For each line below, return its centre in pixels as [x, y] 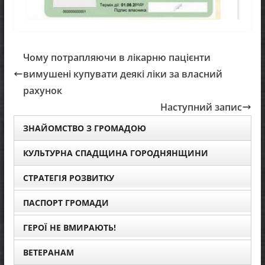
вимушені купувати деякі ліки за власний [122, 74]
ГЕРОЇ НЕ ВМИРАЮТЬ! [69, 228]
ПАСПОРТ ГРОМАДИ [66, 203]
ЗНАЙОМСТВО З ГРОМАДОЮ [84, 128]
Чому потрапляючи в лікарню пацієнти [117, 58]
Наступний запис [201, 107]
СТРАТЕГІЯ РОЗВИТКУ [68, 178]
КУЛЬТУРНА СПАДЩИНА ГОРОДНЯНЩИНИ [115, 153]
